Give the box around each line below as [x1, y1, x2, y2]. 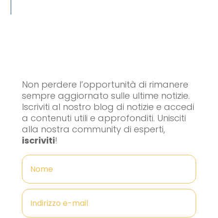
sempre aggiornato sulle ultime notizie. [21, 90, 190, 102]
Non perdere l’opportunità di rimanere [21, 78, 188, 91]
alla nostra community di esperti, [21, 123, 165, 136]
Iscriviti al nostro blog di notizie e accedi [21, 101, 194, 113]
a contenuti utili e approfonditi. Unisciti [21, 112, 186, 125]
